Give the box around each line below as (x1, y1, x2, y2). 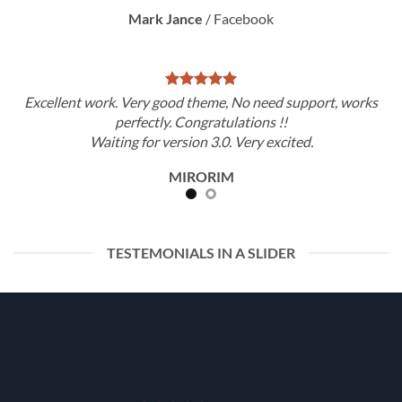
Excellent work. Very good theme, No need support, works (24, 93, 378, 110)
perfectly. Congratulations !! (115, 113, 287, 130)
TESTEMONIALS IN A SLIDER (107, 244, 295, 261)
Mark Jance (128, 10, 203, 27)
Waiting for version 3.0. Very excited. (89, 133, 313, 150)
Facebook (214, 10, 274, 27)
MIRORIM (168, 168, 234, 185)
